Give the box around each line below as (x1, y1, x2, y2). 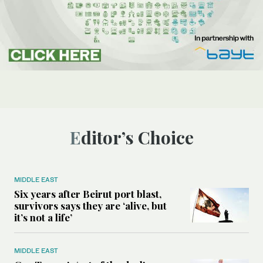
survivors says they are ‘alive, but (14, 198, 167, 212)
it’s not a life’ (14, 210, 72, 224)
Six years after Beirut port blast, (14, 187, 161, 200)
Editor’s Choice (80, 125, 194, 149)
